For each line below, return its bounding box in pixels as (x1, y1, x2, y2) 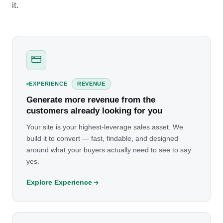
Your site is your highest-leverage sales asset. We (26, 123, 183, 131)
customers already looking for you (26, 106, 162, 116)
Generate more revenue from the (26, 95, 155, 105)
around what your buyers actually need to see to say (26, 146, 191, 154)
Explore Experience (26, 178, 92, 187)
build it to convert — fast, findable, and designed (26, 134, 178, 143)
